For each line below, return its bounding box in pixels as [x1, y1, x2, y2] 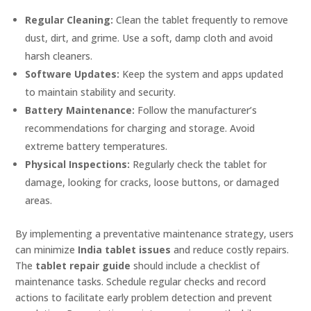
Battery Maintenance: [25, 103, 135, 117]
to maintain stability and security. [25, 85, 176, 99]
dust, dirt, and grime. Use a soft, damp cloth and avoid [25, 31, 274, 45]
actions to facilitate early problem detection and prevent [15, 291, 273, 305]
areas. [25, 194, 53, 208]
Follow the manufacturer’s [135, 103, 258, 117]
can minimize [15, 243, 78, 257]
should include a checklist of [131, 259, 260, 273]
